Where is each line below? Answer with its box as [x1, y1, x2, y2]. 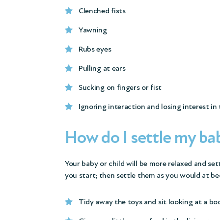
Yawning [79, 25, 107, 35]
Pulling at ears [79, 63, 126, 74]
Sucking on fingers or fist [79, 82, 162, 93]
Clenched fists [79, 6, 126, 16]
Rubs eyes [79, 44, 111, 55]
